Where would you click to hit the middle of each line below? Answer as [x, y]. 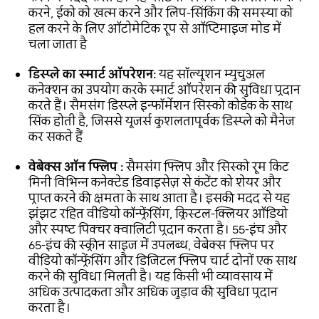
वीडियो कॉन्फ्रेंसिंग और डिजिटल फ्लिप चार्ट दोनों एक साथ [162, 260]
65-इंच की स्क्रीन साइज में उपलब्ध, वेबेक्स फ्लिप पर [151, 245]
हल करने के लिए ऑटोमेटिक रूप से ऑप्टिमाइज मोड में [155, 28]
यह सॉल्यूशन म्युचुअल [210, 74]
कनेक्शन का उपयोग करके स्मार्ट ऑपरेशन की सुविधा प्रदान [164, 89]
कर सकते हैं [56, 136]
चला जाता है [58, 44]
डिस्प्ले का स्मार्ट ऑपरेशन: [92, 74]
